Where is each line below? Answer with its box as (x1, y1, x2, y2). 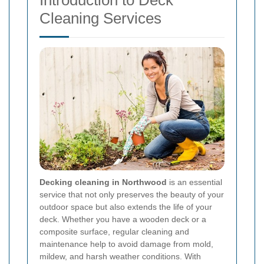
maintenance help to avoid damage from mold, (39, 239, 213, 249)
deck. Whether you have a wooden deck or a (39, 214, 206, 225)
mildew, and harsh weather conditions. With (39, 252, 201, 262)
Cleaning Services (39, 9, 161, 27)
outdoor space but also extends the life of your (39, 202, 212, 212)
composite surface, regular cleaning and (39, 227, 189, 237)
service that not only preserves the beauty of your (39, 190, 224, 200)
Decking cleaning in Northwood (39, 177, 167, 187)
